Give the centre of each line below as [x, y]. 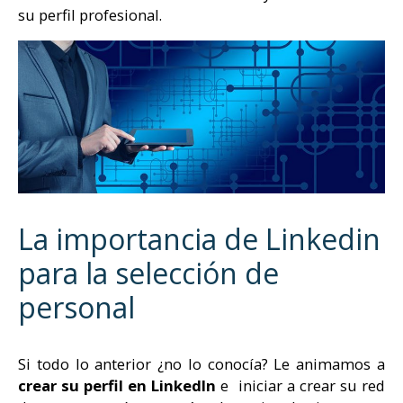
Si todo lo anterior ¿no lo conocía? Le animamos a [201, 364]
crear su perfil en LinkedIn [117, 386]
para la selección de [148, 273]
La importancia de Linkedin [199, 239]
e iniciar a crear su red [301, 386]
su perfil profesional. [90, 15]
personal [76, 308]
